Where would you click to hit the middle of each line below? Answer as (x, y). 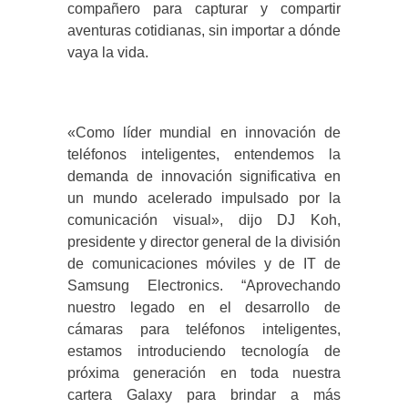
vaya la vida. (108, 53)
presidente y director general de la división (204, 242)
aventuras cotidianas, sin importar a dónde (204, 31)
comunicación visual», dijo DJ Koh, (204, 220)
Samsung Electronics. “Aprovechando (204, 286)
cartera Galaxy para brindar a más (204, 395)
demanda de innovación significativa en (204, 177)
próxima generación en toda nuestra (204, 373)
